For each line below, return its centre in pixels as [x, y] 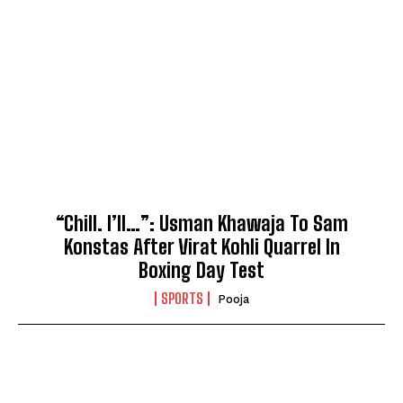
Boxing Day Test [201, 270]
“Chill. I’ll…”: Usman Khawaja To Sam [201, 223]
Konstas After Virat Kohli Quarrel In [201, 246]
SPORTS [182, 298]
